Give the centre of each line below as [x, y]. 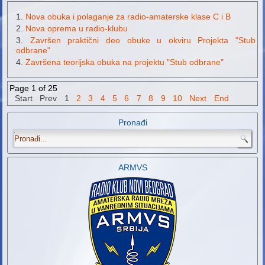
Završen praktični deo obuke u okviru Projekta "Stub [143, 41]
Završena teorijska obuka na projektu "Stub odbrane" [125, 62]
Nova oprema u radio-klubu [77, 29]
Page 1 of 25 [34, 88]
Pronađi [132, 123]
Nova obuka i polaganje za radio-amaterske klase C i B [128, 17]
